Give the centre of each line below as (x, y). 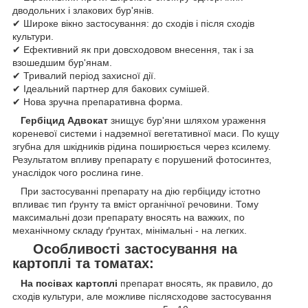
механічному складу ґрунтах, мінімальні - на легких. (130, 230)
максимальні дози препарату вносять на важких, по (129, 217)
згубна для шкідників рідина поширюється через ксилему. (142, 146)
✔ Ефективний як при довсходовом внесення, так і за (133, 49)
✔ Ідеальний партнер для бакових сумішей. (111, 88)
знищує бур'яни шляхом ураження (188, 120)
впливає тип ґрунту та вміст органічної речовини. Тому (135, 204)
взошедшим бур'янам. (62, 62)
